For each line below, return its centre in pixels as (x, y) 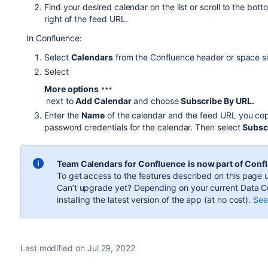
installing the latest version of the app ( (132, 200)
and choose (155, 101)
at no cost (226, 200)
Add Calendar (103, 101)
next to (61, 101)
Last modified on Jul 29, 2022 (77, 248)
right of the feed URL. (86, 19)
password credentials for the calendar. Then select (143, 127)
